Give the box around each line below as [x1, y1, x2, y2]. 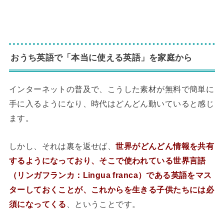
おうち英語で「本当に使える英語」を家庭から [10, 52, 192, 62]
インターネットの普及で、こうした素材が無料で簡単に [8, 84, 214, 94]
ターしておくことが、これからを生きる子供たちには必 [8, 184, 214, 194]
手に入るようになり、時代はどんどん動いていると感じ [8, 99, 214, 108]
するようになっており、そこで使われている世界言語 [8, 155, 206, 165]
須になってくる [8, 199, 66, 208]
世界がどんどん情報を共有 [115, 141, 214, 150]
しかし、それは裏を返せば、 [8, 141, 116, 150]
